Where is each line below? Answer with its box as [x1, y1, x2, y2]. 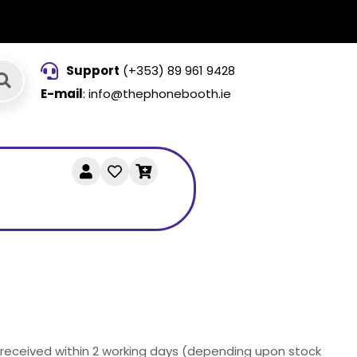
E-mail [40, 85, 83, 102]
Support [66, 62, 120, 79]
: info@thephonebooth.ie [82, 85, 231, 102]
